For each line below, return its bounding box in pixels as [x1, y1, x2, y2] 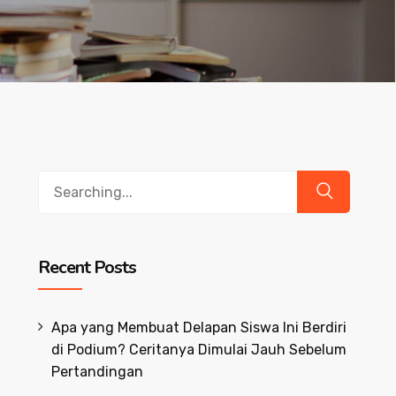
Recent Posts [37, 255, 136, 279]
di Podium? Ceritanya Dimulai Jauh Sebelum [50, 341, 347, 358]
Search [36, 173, 84, 190]
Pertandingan [50, 363, 143, 380]
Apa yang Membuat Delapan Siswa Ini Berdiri [50, 319, 347, 336]
